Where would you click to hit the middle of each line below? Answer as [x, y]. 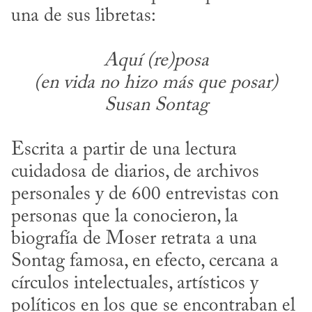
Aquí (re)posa [156, 61]
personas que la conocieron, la [125, 217]
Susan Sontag [156, 106]
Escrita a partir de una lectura [124, 150]
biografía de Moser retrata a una [134, 240]
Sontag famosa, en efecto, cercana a [145, 262]
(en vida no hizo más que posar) [156, 84]
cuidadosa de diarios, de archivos [135, 173]
